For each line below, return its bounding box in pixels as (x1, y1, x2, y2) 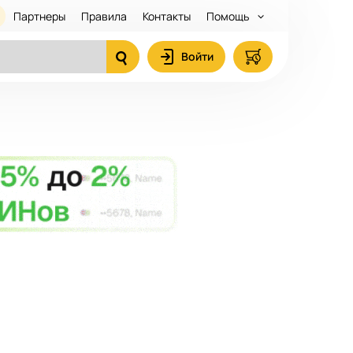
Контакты (143, 8, 191, 24)
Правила (81, 8, 127, 24)
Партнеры (13, 8, 65, 24)
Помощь (206, 8, 251, 24)
